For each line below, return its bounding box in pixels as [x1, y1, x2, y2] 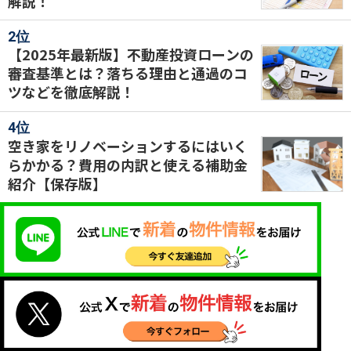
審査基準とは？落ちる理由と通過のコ [7, 63, 248, 84]
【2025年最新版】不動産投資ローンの [7, 44, 254, 65]
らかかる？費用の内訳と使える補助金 [7, 154, 248, 175]
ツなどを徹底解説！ [7, 81, 135, 103]
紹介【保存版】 [7, 172, 107, 194]
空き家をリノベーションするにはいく [7, 135, 248, 156]
